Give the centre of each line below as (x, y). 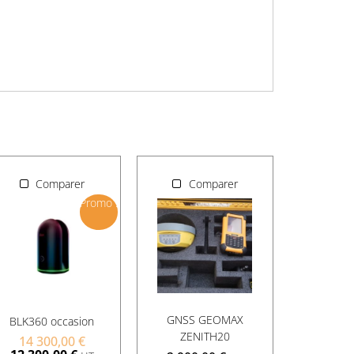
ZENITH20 (205, 337)
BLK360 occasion (52, 322)
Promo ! (98, 203)
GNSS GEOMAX (205, 320)
